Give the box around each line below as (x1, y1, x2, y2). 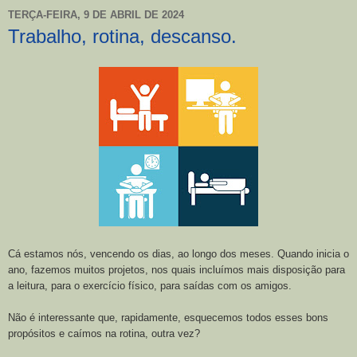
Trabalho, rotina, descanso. (8, 25, 237, 47)
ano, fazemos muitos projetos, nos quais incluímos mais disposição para (8, 263, 345, 276)
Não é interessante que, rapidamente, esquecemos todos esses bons (8, 311, 328, 324)
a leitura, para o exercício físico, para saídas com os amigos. (8, 279, 292, 292)
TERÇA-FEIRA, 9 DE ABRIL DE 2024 (8, 8, 184, 21)
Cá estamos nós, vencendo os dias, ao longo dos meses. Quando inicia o (8, 247, 349, 260)
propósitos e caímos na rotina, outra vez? (8, 327, 200, 339)
